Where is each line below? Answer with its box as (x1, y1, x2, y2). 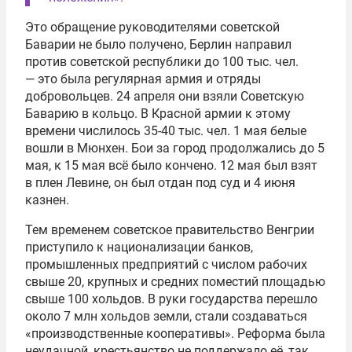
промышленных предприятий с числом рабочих (25, 256, 307, 272)
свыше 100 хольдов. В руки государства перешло (25, 291, 317, 306)
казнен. (25, 192, 69, 207)
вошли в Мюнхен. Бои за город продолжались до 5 (25, 140, 324, 156)
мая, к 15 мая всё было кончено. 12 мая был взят (25, 157, 317, 173)
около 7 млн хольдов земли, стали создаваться (25, 308, 307, 324)
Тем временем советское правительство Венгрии (25, 222, 314, 237)
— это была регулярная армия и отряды (25, 71, 261, 86)
